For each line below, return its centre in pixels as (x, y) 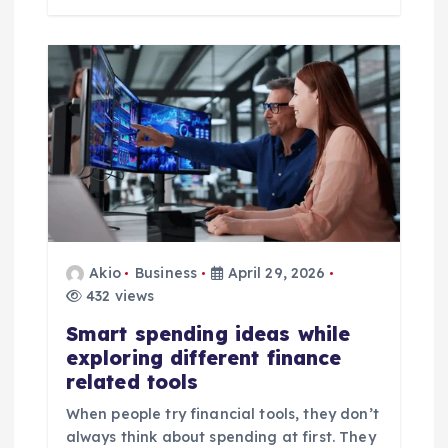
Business (166, 272)
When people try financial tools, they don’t (222, 413)
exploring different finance (203, 357)
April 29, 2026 (274, 272)
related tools (132, 381)
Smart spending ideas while (208, 333)
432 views (118, 295)
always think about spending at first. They (220, 436)
